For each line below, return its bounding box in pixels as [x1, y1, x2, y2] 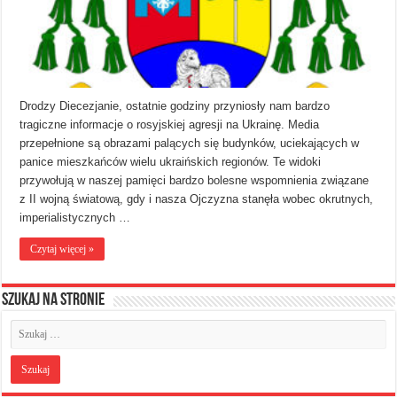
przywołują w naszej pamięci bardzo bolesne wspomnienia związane [19, 173, 370, 187]
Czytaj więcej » [30, 242, 95, 255]
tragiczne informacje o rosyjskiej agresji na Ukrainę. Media [19, 117, 320, 131]
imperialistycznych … [19, 210, 131, 224]
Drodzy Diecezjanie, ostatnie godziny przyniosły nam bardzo [19, 98, 331, 113]
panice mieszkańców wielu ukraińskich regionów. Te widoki [19, 154, 322, 168]
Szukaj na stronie [2, 291, 105, 309]
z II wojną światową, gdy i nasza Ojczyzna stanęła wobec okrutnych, [19, 191, 374, 206]
